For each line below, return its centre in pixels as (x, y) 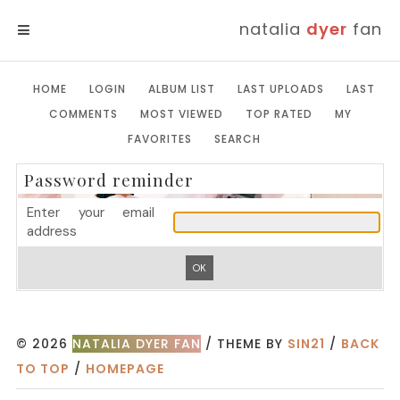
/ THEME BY (244, 344)
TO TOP (42, 369)
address (52, 231)
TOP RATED (279, 113)
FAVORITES (160, 138)
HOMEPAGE (125, 369)
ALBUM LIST (181, 88)
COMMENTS (83, 113)
